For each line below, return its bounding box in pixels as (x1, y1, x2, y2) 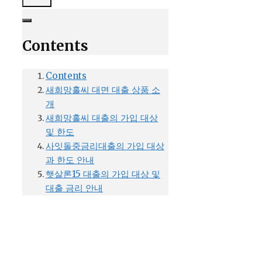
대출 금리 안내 (46, 182, 103, 194)
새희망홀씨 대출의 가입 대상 (46, 112, 158, 123)
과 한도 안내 (46, 154, 94, 166)
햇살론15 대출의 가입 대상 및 (46, 168, 160, 180)
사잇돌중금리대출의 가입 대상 (46, 140, 164, 151)
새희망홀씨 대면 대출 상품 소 (46, 84, 160, 95)
